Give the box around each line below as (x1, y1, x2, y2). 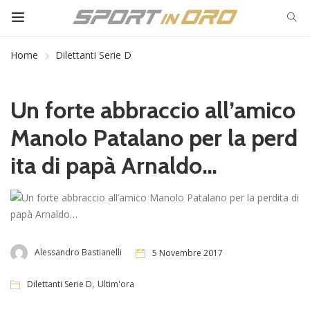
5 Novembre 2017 (152, 246, 223, 259)
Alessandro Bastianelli (35, 246, 122, 259)
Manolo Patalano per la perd (10, 123, 298, 152)
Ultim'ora (98, 278, 134, 291)
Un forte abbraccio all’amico (10, 95, 295, 125)
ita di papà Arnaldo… (10, 151, 217, 180)
